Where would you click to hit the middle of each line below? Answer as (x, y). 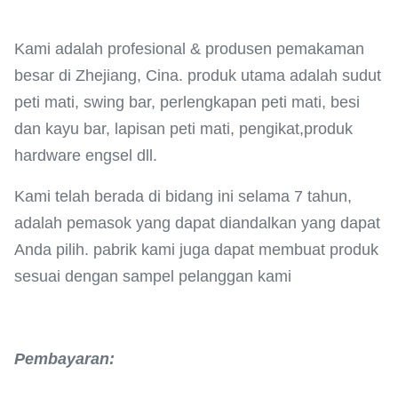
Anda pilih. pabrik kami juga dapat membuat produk (196, 250)
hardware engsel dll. (86, 155)
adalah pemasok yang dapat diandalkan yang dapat (197, 223)
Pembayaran (62, 359)
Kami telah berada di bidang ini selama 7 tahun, (183, 196)
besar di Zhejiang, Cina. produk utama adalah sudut (198, 76)
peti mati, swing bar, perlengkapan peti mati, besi (187, 102)
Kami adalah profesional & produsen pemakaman (189, 49)
